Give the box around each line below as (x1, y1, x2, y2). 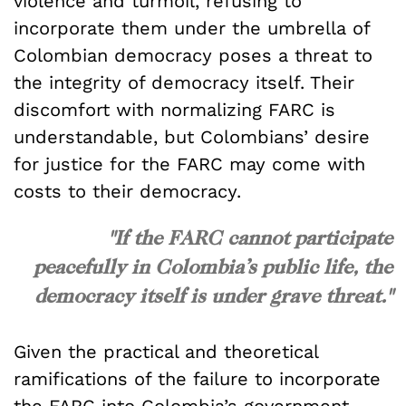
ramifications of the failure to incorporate (14, 368, 381, 391)
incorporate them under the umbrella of (14, 16, 370, 39)
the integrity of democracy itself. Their (14, 71, 354, 93)
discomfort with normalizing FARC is (14, 98, 335, 121)
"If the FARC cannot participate (108, 225, 392, 249)
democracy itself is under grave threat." (34, 283, 392, 307)
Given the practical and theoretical (14, 341, 318, 363)
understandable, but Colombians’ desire (14, 125, 370, 148)
